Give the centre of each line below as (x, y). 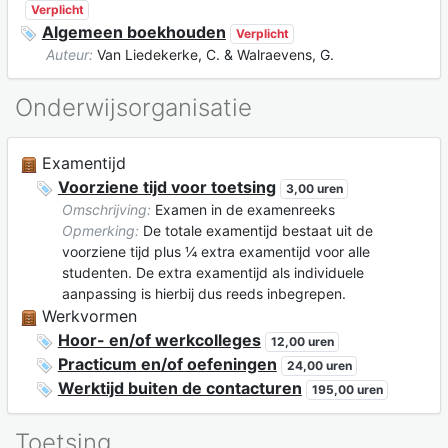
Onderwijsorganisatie (133, 108)
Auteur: (69, 55)
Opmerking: (100, 231)
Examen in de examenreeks (242, 210)
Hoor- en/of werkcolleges (159, 340)
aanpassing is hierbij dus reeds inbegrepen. (203, 294)
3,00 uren (314, 189)
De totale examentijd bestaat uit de (255, 231)
